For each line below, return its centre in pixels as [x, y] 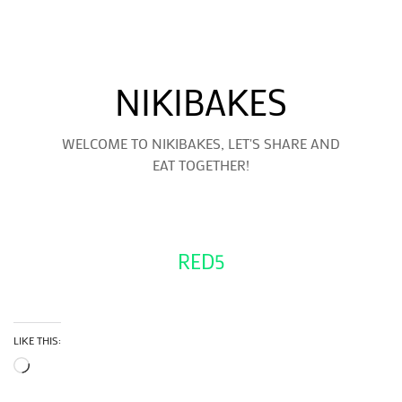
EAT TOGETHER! [201, 165]
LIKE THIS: [37, 340]
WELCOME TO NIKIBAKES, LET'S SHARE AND [201, 143]
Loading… [58, 366]
